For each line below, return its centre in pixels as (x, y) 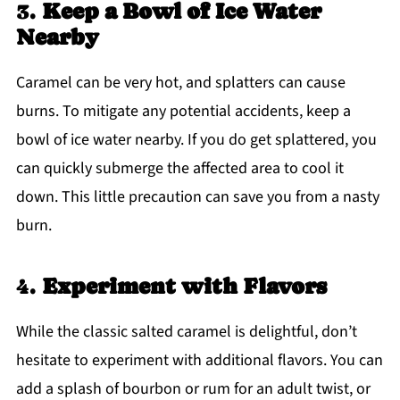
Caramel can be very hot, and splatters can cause (180, 83)
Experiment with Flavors (184, 287)
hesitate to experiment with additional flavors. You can (199, 361)
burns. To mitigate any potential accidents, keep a (183, 112)
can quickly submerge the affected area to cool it (179, 169)
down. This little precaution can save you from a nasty (197, 197)
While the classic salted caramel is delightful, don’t (186, 332)
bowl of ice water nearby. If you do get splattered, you (196, 140)
